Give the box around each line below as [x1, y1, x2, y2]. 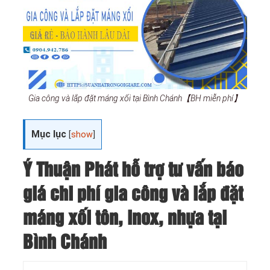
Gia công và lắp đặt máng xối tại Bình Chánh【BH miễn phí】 [28, 93, 242, 104]
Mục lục [31, 128, 66, 140]
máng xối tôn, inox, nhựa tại [23, 210, 227, 227]
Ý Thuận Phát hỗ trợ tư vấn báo [23, 162, 243, 179]
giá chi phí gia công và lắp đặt [23, 186, 243, 203]
